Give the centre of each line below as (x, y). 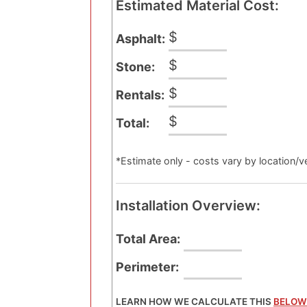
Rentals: (140, 95)
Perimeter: (147, 267)
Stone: (135, 67)
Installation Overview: (188, 206)
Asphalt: (140, 39)
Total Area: (148, 239)
